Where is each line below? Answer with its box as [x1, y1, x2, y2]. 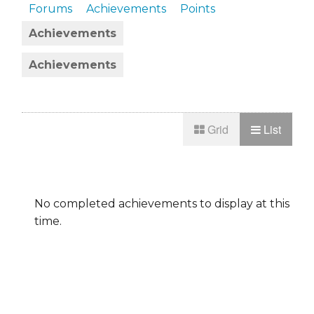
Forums [29, 2, 72, 16]
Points [180, 2, 215, 16]
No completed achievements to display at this [34, 197, 289, 211]
